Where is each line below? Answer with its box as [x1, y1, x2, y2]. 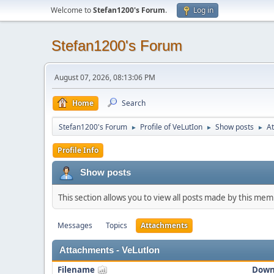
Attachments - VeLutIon [59, 245, 160, 255]
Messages [57, 220, 92, 231]
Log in [193, 5, 213, 15]
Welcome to [51, 5, 93, 15]
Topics [106, 220, 127, 231]
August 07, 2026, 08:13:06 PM [54, 72, 155, 83]
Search [122, 98, 146, 108]
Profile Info [57, 145, 98, 155]
